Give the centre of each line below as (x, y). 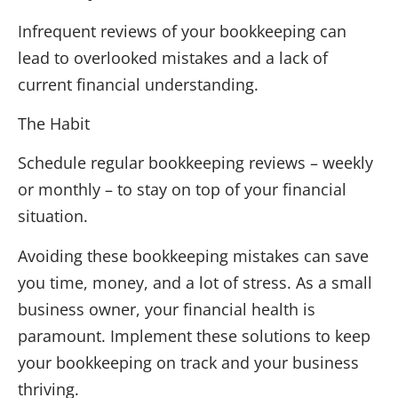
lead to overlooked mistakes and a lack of (173, 57)
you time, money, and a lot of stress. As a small (195, 282)
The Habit (54, 124)
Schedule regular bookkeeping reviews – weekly (195, 163)
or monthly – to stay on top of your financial (182, 190)
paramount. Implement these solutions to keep (194, 335)
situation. (53, 216)
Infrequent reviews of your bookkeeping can (182, 31)
